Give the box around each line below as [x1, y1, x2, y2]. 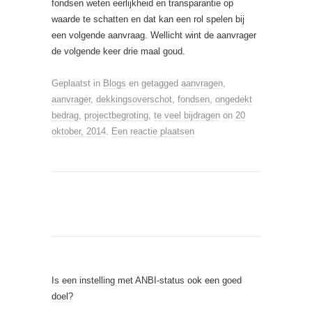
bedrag [52, 110, 79, 120]
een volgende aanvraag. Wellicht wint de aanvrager [52, 30, 256, 40]
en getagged [126, 78, 181, 88]
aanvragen [181, 78, 223, 88]
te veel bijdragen [154, 110, 220, 120]
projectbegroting [84, 110, 148, 120]
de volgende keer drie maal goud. [52, 46, 185, 56]
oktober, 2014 [52, 126, 106, 136]
